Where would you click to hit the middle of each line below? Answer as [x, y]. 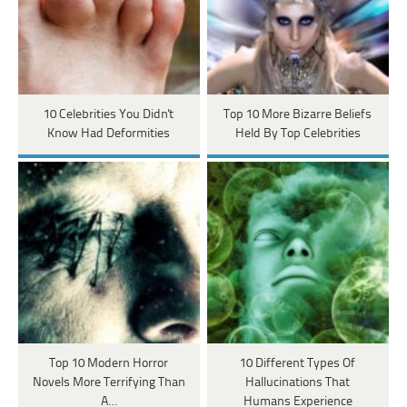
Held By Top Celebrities [298, 134]
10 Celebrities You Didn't [109, 114]
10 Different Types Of [298, 363]
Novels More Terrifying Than [109, 382]
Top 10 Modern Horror [109, 363]
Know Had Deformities [109, 134]
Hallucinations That [298, 382]
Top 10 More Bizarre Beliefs [298, 114]
